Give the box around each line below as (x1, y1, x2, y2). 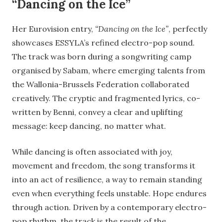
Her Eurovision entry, (12, 24, 95, 34)
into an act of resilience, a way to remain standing (12, 174, 202, 185)
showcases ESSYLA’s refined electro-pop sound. (12, 38, 195, 48)
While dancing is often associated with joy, (12, 147, 172, 157)
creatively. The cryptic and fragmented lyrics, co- (12, 93, 200, 104)
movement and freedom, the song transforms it (12, 161, 195, 171)
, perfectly (168, 24, 207, 34)
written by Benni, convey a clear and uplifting (12, 107, 183, 117)
